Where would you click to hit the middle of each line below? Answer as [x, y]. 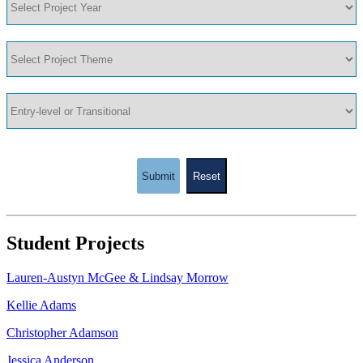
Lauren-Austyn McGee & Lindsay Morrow [117, 278]
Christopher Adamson [62, 333]
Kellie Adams [41, 305]
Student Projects [75, 243]
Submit [158, 176]
